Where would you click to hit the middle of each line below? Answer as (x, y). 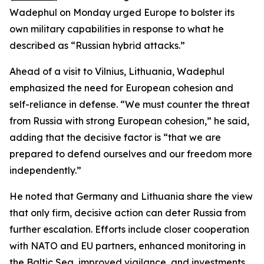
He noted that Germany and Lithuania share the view (131, 196)
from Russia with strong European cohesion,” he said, (129, 121)
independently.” (45, 170)
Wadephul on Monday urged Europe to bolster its (122, 12)
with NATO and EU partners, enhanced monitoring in (128, 246)
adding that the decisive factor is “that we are (115, 137)
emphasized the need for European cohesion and (121, 88)
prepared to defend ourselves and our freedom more (131, 154)
